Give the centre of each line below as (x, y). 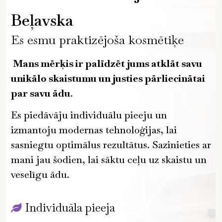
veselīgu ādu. (40, 174)
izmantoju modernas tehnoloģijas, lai (94, 130)
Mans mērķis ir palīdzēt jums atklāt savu (106, 63)
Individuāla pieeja (70, 207)
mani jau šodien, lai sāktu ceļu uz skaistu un (109, 159)
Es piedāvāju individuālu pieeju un (89, 115)
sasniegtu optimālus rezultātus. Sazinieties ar (111, 144)
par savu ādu (40, 93)
